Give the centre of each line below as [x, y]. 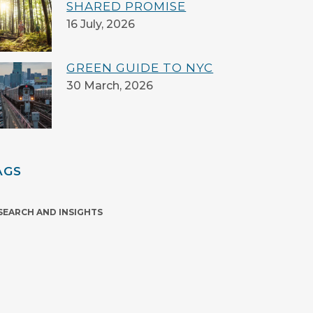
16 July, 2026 [101, 24]
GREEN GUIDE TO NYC [140, 68]
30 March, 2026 [110, 86]
